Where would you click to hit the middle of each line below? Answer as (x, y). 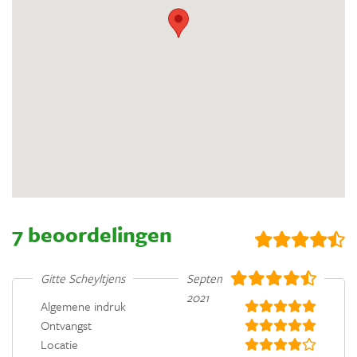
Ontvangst (66, 325)
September (215, 278)
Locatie (59, 344)
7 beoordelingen (92, 234)
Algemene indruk (83, 306)
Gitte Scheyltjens (83, 278)
